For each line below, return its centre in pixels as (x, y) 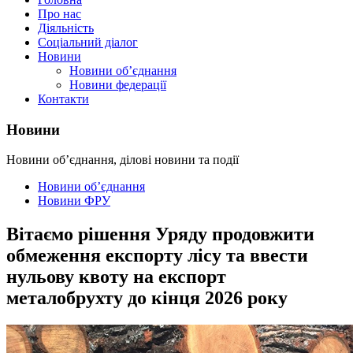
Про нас (59, 14)
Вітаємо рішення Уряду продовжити (160, 234)
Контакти (63, 99)
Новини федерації (118, 85)
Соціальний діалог (88, 42)
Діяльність (66, 28)
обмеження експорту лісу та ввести (157, 256)
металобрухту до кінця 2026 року (147, 298)
